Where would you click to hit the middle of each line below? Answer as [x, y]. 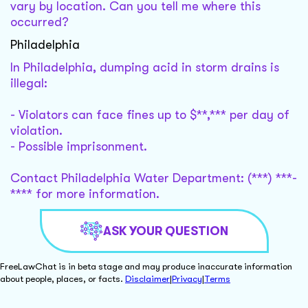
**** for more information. [85, 194]
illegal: [29, 84]
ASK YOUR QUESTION [165, 231]
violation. [36, 131]
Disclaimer [147, 279]
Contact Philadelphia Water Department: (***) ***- [154, 178]
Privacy [187, 279]
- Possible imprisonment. [79, 147]
